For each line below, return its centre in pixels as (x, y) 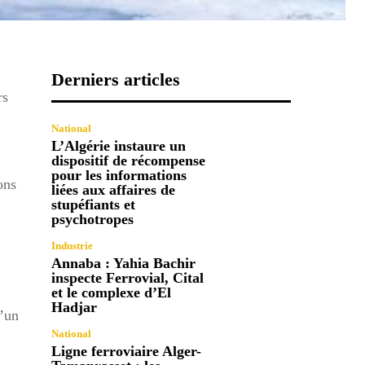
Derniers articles (116, 79)
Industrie (73, 245)
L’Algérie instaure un (119, 145)
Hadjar (75, 307)
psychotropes (93, 219)
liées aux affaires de (114, 189)
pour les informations (119, 175)
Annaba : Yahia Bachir (124, 263)
